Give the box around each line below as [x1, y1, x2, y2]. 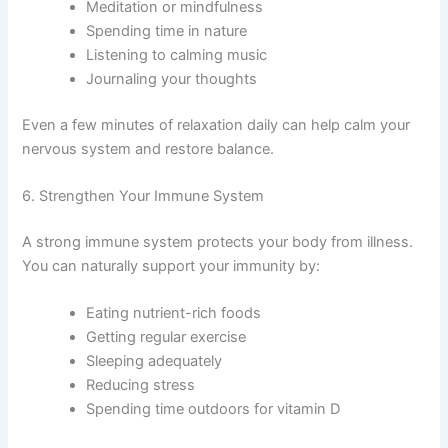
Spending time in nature [86, 21, 248, 40]
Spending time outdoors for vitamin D [86, 400, 341, 419]
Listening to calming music [86, 45, 268, 64]
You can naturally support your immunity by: [22, 256, 321, 275]
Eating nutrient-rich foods [86, 304, 262, 323]
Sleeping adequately [86, 352, 223, 371]
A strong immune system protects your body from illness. [22, 232, 414, 251]
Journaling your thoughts [86, 69, 258, 88]
